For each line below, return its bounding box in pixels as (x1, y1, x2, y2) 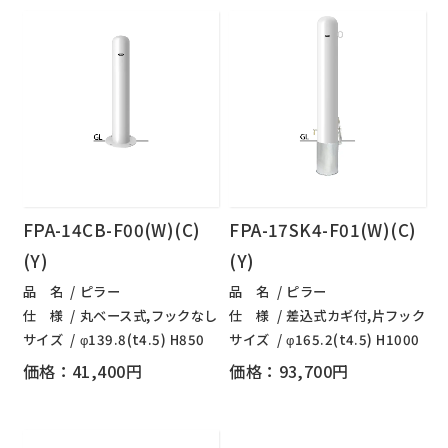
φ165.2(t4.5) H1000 (286, 330, 420, 350)
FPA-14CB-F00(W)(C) (22, 217, 201, 243)
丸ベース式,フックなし (79, 306, 218, 326)
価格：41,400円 (22, 359, 143, 383)
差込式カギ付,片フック (286, 306, 426, 326)
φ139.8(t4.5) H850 (79, 330, 205, 350)
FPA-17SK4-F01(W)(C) (229, 217, 417, 243)
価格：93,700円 (229, 359, 349, 383)
